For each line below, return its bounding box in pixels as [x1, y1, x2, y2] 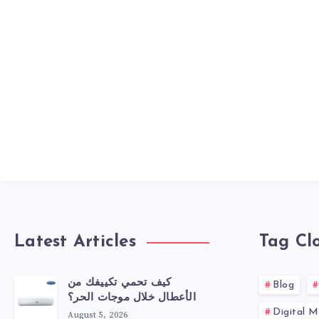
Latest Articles [14, 234, 136, 251]
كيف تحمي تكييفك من [68, 278, 172, 289]
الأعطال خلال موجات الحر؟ [68, 293, 196, 304]
